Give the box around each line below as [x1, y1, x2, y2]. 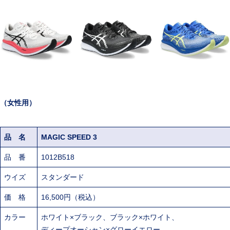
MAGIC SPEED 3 [41, 132, 97, 141]
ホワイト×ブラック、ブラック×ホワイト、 [41, 213, 179, 221]
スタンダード [41, 172, 84, 181]
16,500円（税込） [41, 193, 100, 201]
